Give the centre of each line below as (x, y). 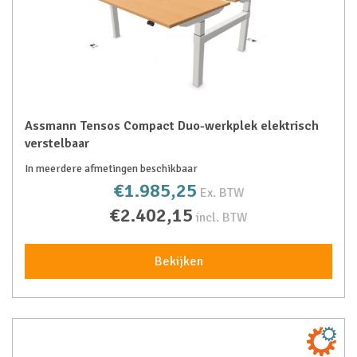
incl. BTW (222, 218)
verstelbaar (57, 143)
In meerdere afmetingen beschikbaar (111, 169)
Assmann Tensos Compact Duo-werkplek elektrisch (172, 126)
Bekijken (178, 261)
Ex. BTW (222, 193)
